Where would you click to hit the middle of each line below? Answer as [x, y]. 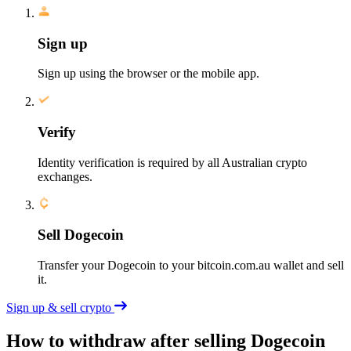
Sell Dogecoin [81, 235]
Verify [57, 132]
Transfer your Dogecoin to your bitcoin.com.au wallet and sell [191, 266]
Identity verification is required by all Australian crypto [172, 162]
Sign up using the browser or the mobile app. [148, 74]
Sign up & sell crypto [60, 308]
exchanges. [65, 176]
